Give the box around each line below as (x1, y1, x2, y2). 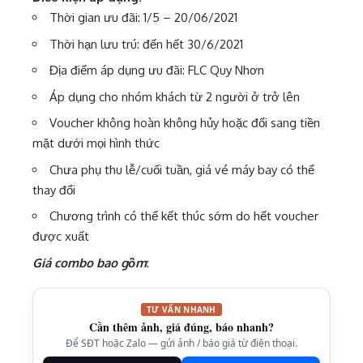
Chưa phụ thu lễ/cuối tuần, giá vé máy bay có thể (49, 161, 314, 177)
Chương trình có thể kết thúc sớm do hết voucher (49, 208, 318, 224)
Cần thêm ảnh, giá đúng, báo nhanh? (89, 318, 274, 335)
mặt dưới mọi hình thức (32, 135, 160, 151)
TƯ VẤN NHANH (147, 303, 216, 315)
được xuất (32, 228, 89, 244)
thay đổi (32, 181, 75, 198)
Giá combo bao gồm (32, 254, 147, 271)
